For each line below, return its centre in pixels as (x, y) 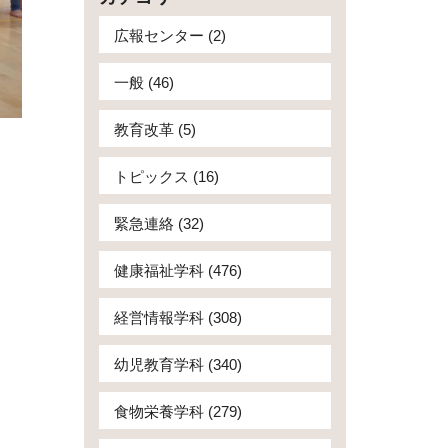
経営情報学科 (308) (177, 317)
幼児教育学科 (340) (177, 364)
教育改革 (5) (154, 129)
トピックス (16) (166, 176)
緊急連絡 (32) (158, 223)
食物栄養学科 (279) (177, 411)
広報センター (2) (169, 35)
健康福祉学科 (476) (177, 270)
